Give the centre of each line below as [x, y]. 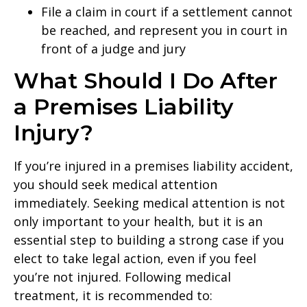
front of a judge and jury [113, 49]
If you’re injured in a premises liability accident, [153, 166]
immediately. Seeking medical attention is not [149, 203]
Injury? [53, 133]
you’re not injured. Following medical [122, 277]
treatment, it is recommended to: [113, 296]
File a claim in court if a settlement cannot [167, 12]
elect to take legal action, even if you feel [135, 259]
